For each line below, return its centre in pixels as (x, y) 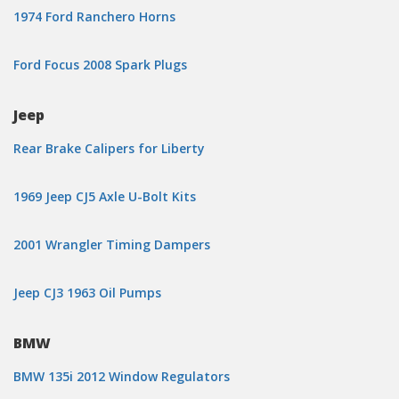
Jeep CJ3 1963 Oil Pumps (87, 293)
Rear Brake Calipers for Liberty (109, 148)
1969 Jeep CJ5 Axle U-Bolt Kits (105, 196)
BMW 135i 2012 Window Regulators (122, 376)
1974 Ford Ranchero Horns (94, 16)
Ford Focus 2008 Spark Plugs (100, 65)
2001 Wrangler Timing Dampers (112, 244)
